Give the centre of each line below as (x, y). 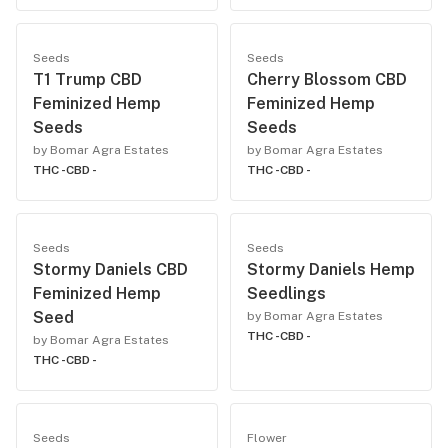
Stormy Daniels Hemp (331, 269)
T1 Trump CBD (87, 79)
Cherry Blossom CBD (327, 79)
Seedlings (286, 293)
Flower (267, 438)
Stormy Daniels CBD (110, 269)
